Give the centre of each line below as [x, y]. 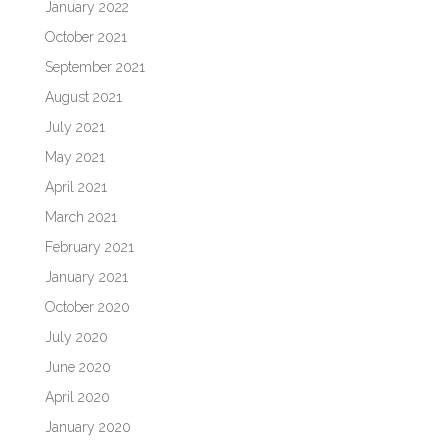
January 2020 [87, 426]
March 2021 [80, 216]
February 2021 [89, 246]
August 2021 [83, 96]
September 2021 [94, 66]
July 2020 [76, 336]
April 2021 [75, 186]
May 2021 [74, 156]
